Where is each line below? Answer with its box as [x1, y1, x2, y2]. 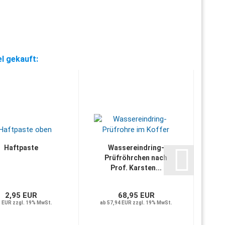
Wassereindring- [107, 144, 164, 152]
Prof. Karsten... [110, 164, 162, 172]
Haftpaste [4, 144, 38, 152]
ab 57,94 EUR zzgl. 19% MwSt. [100, 200, 173, 205]
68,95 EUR [118, 191, 155, 200]
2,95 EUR [5, 191, 38, 200]
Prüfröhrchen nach [104, 154, 168, 162]
